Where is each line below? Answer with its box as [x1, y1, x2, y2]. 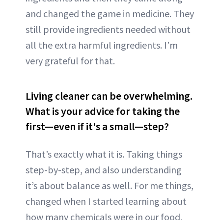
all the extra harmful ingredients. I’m [26, 38, 178, 51]
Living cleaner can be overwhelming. [26, 88, 192, 103]
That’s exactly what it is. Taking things [26, 147, 182, 160]
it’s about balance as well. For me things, [26, 179, 193, 192]
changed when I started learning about [26, 194, 187, 207]
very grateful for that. [26, 54, 115, 67]
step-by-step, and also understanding [26, 163, 182, 176]
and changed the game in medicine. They [26, 7, 194, 20]
